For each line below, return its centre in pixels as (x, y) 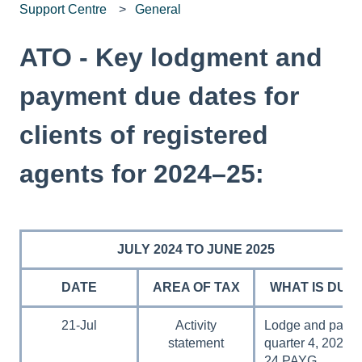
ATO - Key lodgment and (171, 57)
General (158, 9)
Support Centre (63, 9)
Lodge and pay (307, 325)
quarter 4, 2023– (311, 343)
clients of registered (144, 135)
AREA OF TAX (196, 287)
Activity (196, 325)
